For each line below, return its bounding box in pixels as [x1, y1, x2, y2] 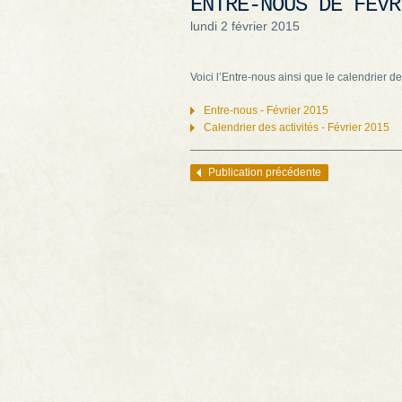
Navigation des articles [190, 167, 301, 179]
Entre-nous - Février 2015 [204, 104, 328, 117]
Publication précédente [208, 166, 321, 179]
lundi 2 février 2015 [190, 19, 300, 33]
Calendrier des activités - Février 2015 [204, 121, 389, 134]
